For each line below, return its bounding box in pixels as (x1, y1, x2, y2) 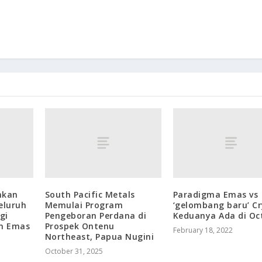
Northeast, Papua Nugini (44, 231, 154, 243)
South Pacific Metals (44, 189, 135, 201)
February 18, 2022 (173, 225, 233, 236)
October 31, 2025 (44, 246, 103, 257)
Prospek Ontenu (44, 220, 115, 232)
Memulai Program (44, 199, 123, 211)
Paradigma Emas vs (173, 189, 258, 201)
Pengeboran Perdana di (44, 210, 147, 222)
